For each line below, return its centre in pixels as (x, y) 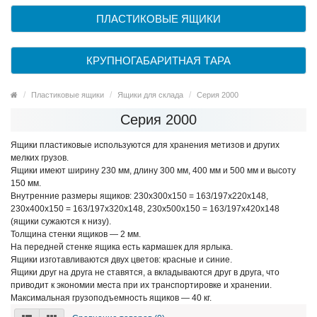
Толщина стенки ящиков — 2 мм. (76, 234)
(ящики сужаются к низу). (61, 221)
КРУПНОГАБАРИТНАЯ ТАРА (158, 60)
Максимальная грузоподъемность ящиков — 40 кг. (111, 298)
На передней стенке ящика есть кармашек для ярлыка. (122, 247)
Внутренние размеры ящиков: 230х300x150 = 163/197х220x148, (139, 196)
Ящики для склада (150, 95)
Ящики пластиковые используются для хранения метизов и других (145, 145)
